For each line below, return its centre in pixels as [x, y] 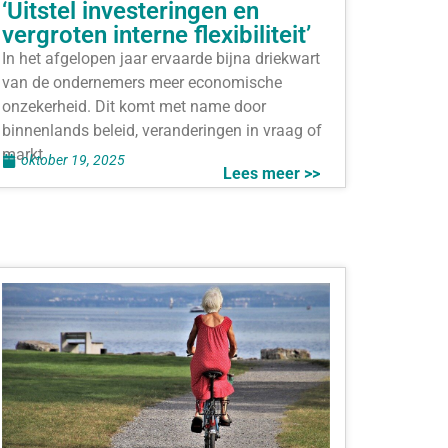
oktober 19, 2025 [73, 160]
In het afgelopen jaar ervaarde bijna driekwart [161, 58]
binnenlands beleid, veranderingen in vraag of [162, 130]
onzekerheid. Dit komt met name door [134, 106]
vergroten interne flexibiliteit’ [156, 34]
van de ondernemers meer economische [142, 82]
